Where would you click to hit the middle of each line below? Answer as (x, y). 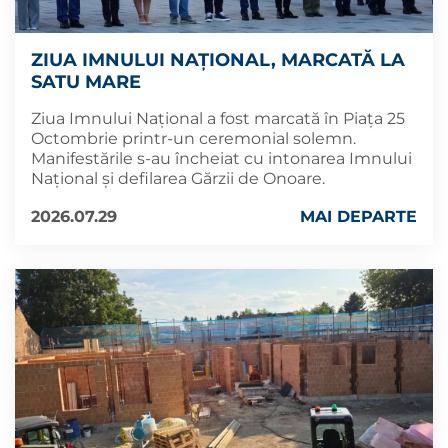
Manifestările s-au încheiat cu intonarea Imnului (221, 158)
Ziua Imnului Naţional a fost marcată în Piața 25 (218, 118)
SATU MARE (86, 81)
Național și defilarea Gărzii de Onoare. (178, 178)
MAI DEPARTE (358, 216)
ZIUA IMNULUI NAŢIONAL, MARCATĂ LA (218, 59)
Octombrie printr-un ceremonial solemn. (193, 138)
